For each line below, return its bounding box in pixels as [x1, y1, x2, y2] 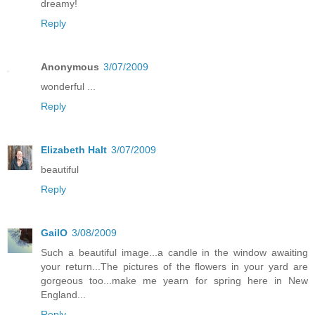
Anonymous [41, 61, 99, 73]
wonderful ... [41, 81, 96, 93]
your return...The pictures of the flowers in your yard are [41, 261, 308, 273]
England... [41, 289, 86, 301]
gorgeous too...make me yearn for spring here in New [41, 275, 308, 287]
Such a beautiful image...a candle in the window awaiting [41, 247, 308, 259]
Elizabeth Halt [41, 144, 107, 156]
